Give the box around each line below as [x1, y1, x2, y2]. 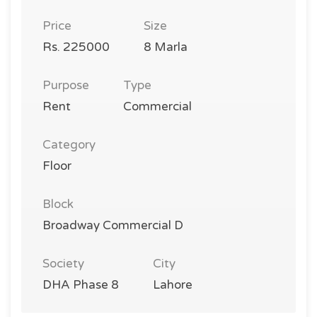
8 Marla [144, 40, 188, 54]
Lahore [153, 277, 192, 292]
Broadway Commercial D [42, 218, 183, 233]
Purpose [42, 78, 89, 93]
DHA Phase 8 [42, 277, 119, 292]
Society [42, 256, 84, 271]
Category [42, 137, 96, 152]
